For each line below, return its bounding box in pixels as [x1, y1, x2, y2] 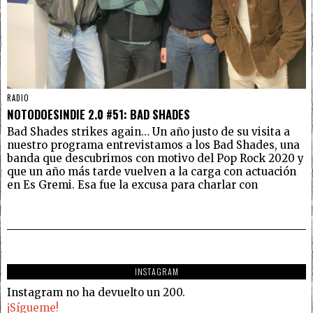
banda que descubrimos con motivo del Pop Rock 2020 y [7, 151, 304, 165]
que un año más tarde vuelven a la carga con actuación [7, 164, 296, 178]
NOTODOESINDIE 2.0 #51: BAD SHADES [7, 105, 190, 123]
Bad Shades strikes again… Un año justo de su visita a [7, 124, 290, 138]
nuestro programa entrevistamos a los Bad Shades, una [7, 138, 300, 152]
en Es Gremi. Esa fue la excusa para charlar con [7, 177, 258, 191]
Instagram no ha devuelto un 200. [7, 285, 185, 299]
